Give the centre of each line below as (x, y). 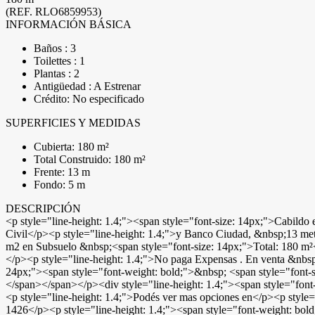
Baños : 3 (55, 48)
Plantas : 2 (57, 73)
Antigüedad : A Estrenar (87, 86)
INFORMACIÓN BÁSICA (69, 24)
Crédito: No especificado (89, 99)
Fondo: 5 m (59, 185)
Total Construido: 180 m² (90, 159)
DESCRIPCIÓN (43, 208)
